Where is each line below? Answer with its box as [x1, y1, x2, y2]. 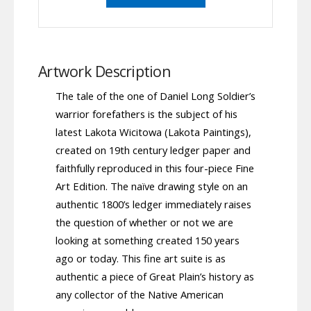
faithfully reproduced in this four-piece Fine [56, 161, 254, 176]
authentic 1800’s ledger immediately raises [56, 197, 251, 212]
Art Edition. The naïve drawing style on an [56, 179, 248, 194]
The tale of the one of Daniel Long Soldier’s [56, 89, 255, 103]
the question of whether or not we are [56, 215, 233, 230]
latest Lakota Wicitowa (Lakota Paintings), [56, 125, 251, 140]
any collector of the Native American [56, 287, 224, 302]
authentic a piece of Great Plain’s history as [56, 269, 254, 284]
